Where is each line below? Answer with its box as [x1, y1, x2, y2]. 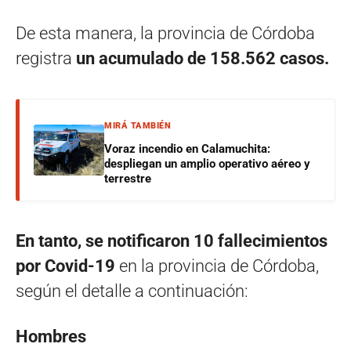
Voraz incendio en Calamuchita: [104, 142, 270, 157]
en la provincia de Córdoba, [119, 256, 319, 277]
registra [16, 49, 76, 69]
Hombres [16, 327, 86, 347]
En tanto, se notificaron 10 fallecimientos [16, 231, 327, 251]
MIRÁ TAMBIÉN [104, 121, 171, 132]
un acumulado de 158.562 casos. [76, 49, 329, 69]
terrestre [104, 172, 151, 186]
